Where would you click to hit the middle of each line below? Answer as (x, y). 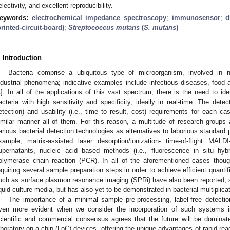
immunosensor (196, 17)
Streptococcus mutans (104, 27)
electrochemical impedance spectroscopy (99, 17)
